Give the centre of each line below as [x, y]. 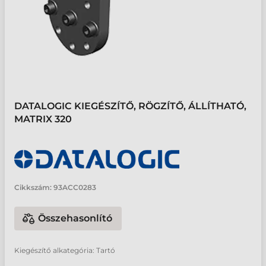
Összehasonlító [75, 218]
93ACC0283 [75, 187]
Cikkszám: [33, 187]
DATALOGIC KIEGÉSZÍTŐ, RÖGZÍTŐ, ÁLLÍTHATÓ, [130, 106]
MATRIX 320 [43, 119]
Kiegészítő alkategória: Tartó [65, 250]
